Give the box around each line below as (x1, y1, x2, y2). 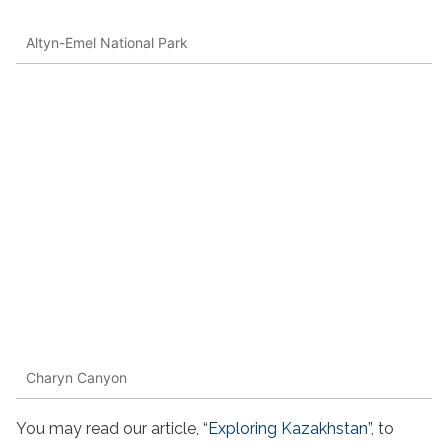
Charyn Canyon (26, 368, 127, 386)
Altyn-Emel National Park (26, 33, 188, 51)
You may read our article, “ (16, 419, 208, 439)
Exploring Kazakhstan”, (208, 419, 374, 439)
